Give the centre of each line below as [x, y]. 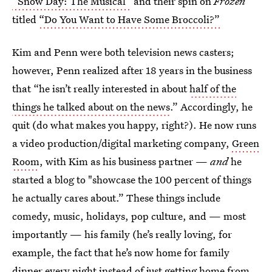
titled [25, 19]
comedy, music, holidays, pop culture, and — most [129, 216]
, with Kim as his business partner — [125, 161]
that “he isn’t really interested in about [101, 88]
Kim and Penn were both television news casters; [123, 52]
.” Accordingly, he [211, 107]
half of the [213, 88]
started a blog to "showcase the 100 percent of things [132, 179]
